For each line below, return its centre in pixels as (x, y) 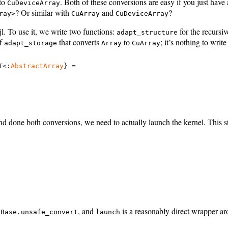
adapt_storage (31, 43)
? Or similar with (43, 12)
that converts (79, 42)
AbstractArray (37, 66)
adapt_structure (147, 32)
